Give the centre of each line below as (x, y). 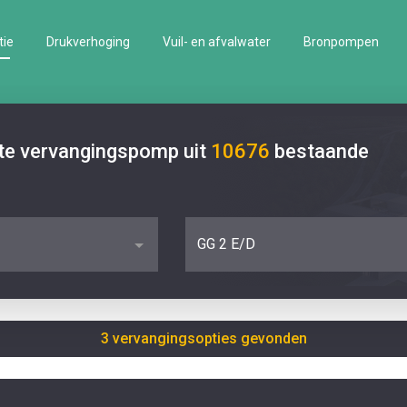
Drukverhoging (88, 41)
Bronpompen (341, 41)
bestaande (322, 151)
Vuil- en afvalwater (217, 41)
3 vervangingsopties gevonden (203, 338)
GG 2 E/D (226, 244)
